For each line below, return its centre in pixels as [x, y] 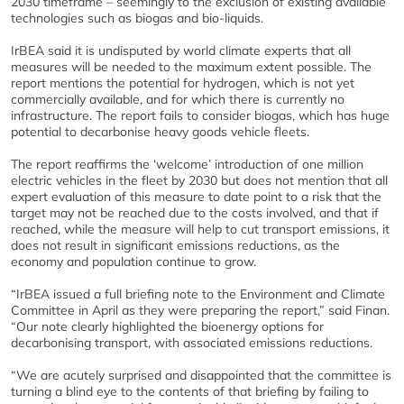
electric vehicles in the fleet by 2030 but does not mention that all [199, 180]
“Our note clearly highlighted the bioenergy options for [167, 326]
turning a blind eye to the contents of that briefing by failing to [190, 391]
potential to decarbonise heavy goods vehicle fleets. [160, 132]
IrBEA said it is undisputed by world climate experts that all [181, 50]
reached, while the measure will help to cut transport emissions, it [200, 229]
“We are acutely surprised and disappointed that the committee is [201, 375]
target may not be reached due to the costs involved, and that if [195, 213]
